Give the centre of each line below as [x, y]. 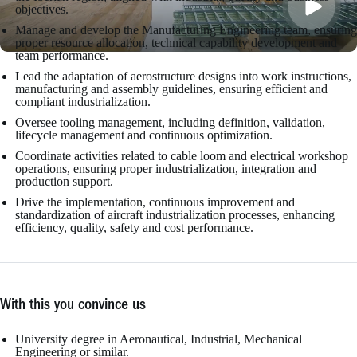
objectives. [42, 10]
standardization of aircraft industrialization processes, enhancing [175, 215]
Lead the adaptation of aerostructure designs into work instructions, [183, 76]
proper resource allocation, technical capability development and [176, 43]
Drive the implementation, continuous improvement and [155, 202]
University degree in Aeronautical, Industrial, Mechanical [159, 339]
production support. [64, 182]
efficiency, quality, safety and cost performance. [134, 228]
